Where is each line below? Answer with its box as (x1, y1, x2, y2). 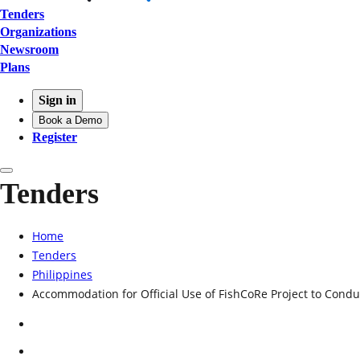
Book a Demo (39, 113, 102, 126)
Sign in (39, 92, 76, 107)
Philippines (32, 266, 92, 282)
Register (32, 129, 77, 144)
